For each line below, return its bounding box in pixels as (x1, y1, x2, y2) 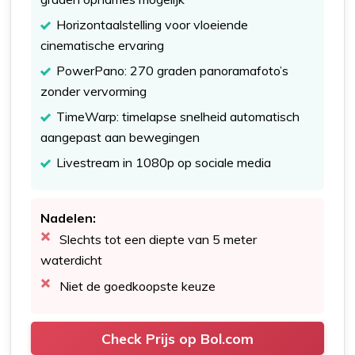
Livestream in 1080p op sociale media (56, 154, 272, 170)
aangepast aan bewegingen (40, 128, 200, 145)
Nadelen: (40, 209, 97, 226)
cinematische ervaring (40, 36, 165, 53)
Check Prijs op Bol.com (101, 329, 254, 347)
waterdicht (40, 251, 103, 268)
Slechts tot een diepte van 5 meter (59, 231, 258, 247)
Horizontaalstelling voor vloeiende (56, 16, 249, 32)
